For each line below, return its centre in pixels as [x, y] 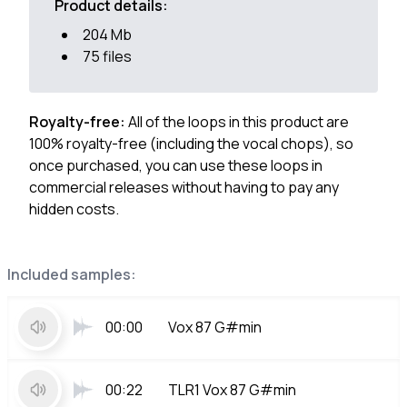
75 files [107, 56]
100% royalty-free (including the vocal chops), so [191, 144]
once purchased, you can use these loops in [176, 165]
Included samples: [72, 274]
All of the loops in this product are [238, 122]
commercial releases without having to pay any [184, 187]
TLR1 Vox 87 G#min [232, 390]
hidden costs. [74, 209]
